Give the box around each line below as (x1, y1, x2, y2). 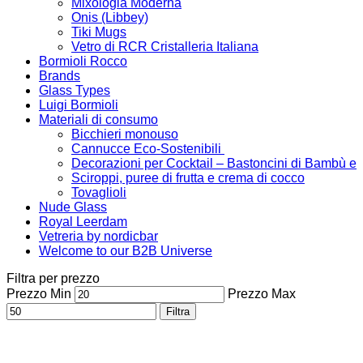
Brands (39, 69, 80, 83)
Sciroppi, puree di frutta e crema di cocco (71, 171, 305, 185)
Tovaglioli (71, 186, 126, 199)
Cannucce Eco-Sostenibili (71, 142, 224, 156)
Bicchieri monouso (71, 127, 178, 141)
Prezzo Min (6, 287, 71, 301)
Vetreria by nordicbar (39, 229, 158, 243)
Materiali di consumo (39, 113, 158, 126)
